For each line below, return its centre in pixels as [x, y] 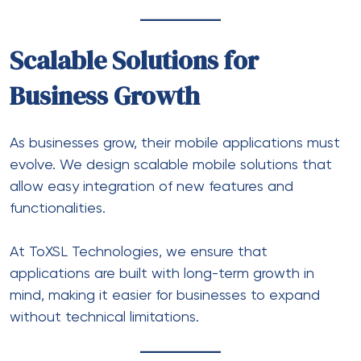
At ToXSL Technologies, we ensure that [139, 252]
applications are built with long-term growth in [162, 274]
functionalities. [58, 208]
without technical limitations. [104, 317]
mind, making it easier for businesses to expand [165, 295]
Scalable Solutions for [134, 60]
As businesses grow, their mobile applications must [175, 143]
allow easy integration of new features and [151, 187]
